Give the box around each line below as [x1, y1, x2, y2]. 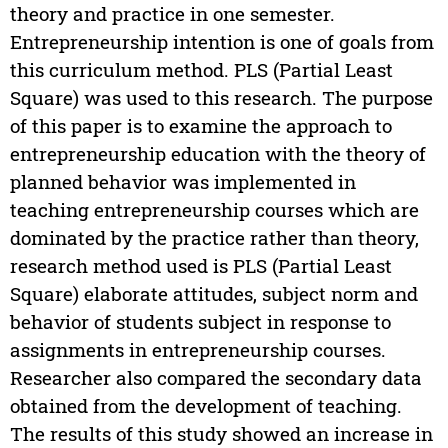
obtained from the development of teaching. [9, 393, 402, 419]
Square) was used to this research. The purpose [9, 85, 433, 111]
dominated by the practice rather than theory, [9, 225, 419, 251]
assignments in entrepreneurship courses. [9, 337, 386, 363]
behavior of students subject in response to [9, 309, 391, 335]
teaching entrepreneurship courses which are [9, 197, 419, 223]
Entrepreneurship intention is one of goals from [9, 29, 434, 55]
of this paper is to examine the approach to [9, 113, 392, 139]
